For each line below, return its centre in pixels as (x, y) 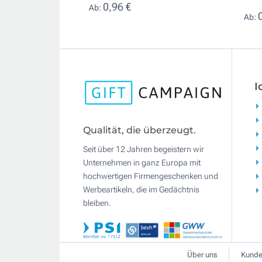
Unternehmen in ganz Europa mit (142, 163)
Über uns (202, 255)
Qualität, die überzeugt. (139, 130)
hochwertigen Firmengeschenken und (151, 176)
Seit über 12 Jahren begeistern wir (144, 149)
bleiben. (97, 203)
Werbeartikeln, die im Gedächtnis (141, 190)
